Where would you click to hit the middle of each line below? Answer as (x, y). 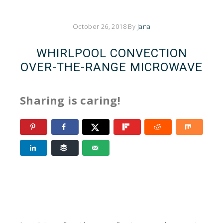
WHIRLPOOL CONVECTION (111, 53)
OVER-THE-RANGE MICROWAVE (111, 67)
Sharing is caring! (70, 100)
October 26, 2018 (100, 26)
